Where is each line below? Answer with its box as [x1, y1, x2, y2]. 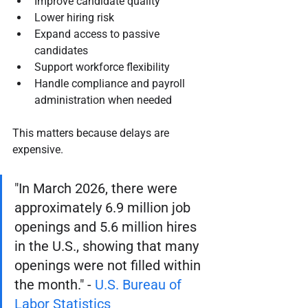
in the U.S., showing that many [14, 237, 202, 254]
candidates [34, 43, 88, 57]
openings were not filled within [14, 256, 204, 274]
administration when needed [34, 93, 172, 107]
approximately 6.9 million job [14, 199, 194, 216]
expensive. [12, 142, 63, 156]
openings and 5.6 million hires [14, 218, 200, 235]
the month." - [14, 276, 95, 293]
